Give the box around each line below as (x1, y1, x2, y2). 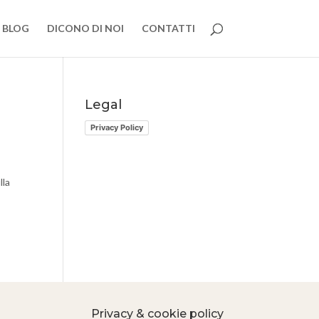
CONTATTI (141, 22, 195, 34)
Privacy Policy (90, 122, 144, 132)
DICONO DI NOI (46, 22, 124, 34)
